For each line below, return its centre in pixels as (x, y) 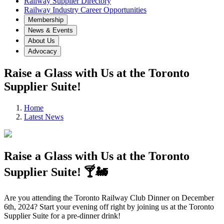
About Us (41, 41)
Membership (46, 20)
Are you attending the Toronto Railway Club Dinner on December (109, 197)
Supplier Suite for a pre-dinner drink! (62, 215)
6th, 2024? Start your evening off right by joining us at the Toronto (109, 206)
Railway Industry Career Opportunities (85, 10)
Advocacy (42, 51)
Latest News (44, 116)
